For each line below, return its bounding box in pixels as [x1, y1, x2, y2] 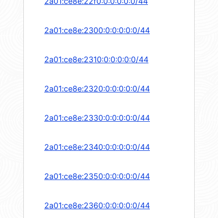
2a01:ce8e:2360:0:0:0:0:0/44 [44, 200, 150, 211]
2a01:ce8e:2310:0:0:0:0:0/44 [44, 54, 148, 65]
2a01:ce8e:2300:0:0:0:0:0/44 [44, 25, 150, 36]
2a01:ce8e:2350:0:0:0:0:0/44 [44, 171, 150, 182]
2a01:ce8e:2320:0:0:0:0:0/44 [44, 84, 150, 94]
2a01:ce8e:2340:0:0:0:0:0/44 [44, 142, 150, 152]
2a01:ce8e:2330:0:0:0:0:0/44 [44, 113, 150, 123]
